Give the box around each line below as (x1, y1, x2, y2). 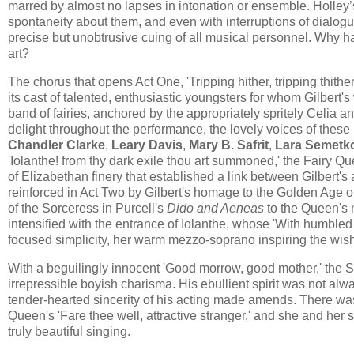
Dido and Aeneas (167, 201, 264, 215)
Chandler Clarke (8, 137, 105, 152)
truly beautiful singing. (8, 324, 130, 338)
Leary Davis (111, 137, 183, 152)
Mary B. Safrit (189, 137, 269, 152)
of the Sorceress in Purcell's (8, 201, 167, 215)
